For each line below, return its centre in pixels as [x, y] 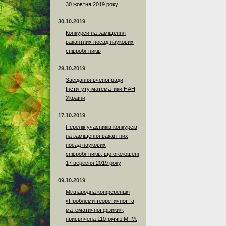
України [75, 98]
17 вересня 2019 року [93, 163]
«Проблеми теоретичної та [100, 201]
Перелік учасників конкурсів [101, 127]
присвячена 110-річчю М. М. [101, 219]
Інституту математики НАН [100, 89]
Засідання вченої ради [94, 80]
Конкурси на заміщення [96, 33]
